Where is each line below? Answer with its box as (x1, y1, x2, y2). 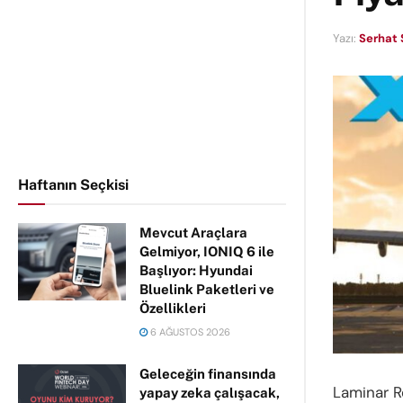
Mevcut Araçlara (139, 225, 247, 240)
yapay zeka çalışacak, (139, 385, 280, 400)
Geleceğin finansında (139, 366, 276, 381)
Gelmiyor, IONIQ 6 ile (139, 244, 274, 259)
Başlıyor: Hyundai (139, 263, 253, 278)
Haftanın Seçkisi (18, 176, 129, 193)
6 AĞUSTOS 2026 (148, 326, 230, 338)
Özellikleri (139, 300, 206, 316)
